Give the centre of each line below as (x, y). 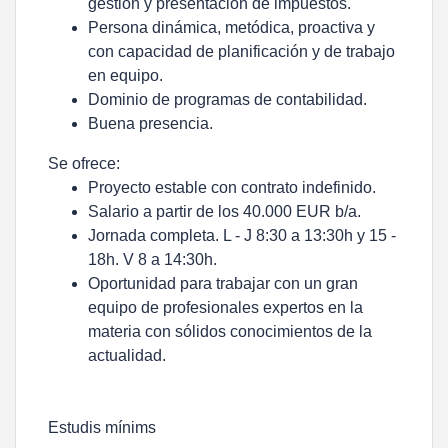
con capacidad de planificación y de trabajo (241, 51)
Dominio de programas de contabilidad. (227, 99)
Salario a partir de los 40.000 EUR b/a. (224, 211)
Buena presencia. (150, 123)
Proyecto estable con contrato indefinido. (232, 187)
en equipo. (125, 75)
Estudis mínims (102, 427)
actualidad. (127, 355)
